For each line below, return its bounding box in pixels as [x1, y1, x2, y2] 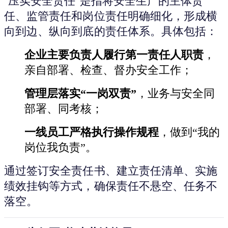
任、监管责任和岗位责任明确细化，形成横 [4, 9, 218, 22]
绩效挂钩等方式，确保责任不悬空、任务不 [4, 179, 218, 192]
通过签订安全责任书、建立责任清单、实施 [4, 163, 218, 177]
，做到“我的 [159, 125, 220, 138]
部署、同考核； [24, 102, 103, 115]
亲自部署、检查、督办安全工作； [24, 63, 192, 76]
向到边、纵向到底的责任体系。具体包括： [4, 24, 218, 38]
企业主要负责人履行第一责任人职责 [24, 48, 204, 61]
